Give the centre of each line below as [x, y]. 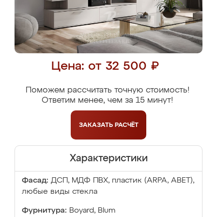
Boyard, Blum [92, 211]
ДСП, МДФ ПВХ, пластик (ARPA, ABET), [123, 181]
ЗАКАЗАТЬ [97, 125]
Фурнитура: [44, 211]
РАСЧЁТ [126, 125]
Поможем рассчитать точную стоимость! [107, 90]
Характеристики [108, 158]
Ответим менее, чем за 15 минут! [107, 101]
